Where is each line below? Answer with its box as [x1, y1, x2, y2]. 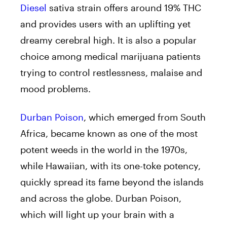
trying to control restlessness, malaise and [20, 66, 202, 78]
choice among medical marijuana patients [20, 50, 201, 62]
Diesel [20, 2, 47, 13]
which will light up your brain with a [20, 208, 174, 220]
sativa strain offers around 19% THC [47, 2, 201, 13]
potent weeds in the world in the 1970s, [20, 143, 187, 155]
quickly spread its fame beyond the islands [20, 176, 204, 187]
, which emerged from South [84, 111, 206, 123]
